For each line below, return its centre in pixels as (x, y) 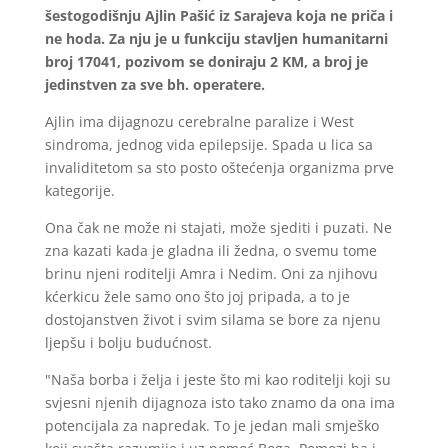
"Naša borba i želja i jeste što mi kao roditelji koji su (217, 379)
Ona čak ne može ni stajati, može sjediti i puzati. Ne (218, 227)
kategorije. (79, 190)
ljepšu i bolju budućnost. (128, 342)
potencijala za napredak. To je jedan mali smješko (211, 425)
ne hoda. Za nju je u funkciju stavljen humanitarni (216, 38)
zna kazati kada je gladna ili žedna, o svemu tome (210, 250)
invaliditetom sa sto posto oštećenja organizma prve (219, 167)
